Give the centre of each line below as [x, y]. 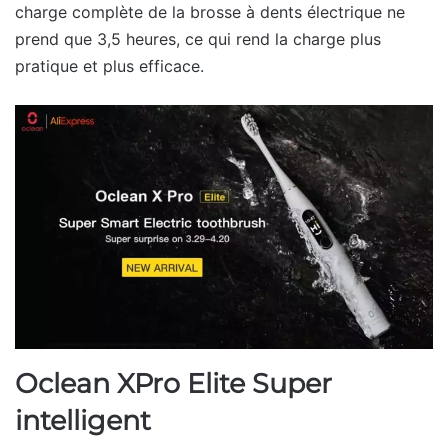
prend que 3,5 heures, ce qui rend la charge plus [198, 39]
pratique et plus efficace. [109, 66]
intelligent [83, 420]
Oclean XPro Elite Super [173, 383]
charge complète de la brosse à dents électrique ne [210, 12]
